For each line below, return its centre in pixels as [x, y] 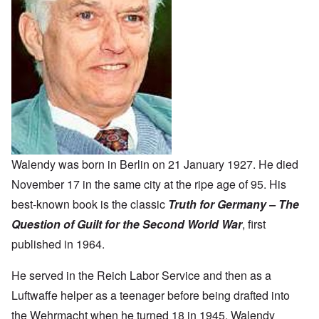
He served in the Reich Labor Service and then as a [141, 276]
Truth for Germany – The [234, 204]
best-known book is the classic [90, 204]
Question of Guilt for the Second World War [127, 224]
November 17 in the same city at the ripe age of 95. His [149, 184]
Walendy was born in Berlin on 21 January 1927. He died [155, 164]
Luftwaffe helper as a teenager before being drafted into [151, 296]
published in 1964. [58, 244]
